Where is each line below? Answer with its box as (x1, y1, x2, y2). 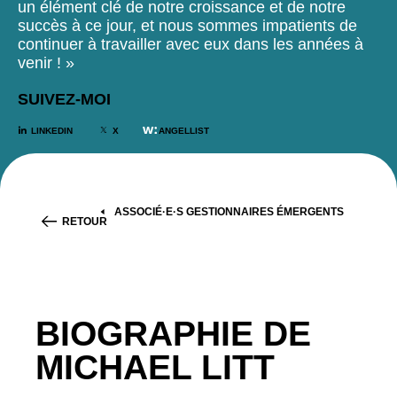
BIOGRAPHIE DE (35, 314, 311, 353)
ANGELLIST (159, 125, 209, 136)
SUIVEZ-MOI (18, 90, 111, 108)
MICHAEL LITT (35, 347, 275, 386)
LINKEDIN (31, 125, 73, 136)
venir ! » (18, 53, 74, 72)
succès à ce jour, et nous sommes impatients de (18, 16, 357, 35)
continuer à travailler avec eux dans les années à (18, 35, 363, 53)
